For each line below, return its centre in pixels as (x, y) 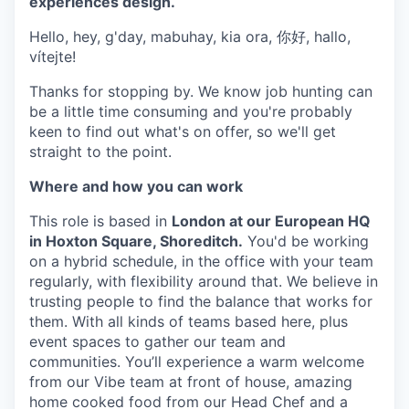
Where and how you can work (136, 186)
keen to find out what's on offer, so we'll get (183, 131)
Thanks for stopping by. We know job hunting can (201, 91)
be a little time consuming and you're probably (191, 111)
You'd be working (306, 241)
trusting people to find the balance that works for (201, 301)
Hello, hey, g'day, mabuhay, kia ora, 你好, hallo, (190, 36)
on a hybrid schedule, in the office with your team (201, 261)
